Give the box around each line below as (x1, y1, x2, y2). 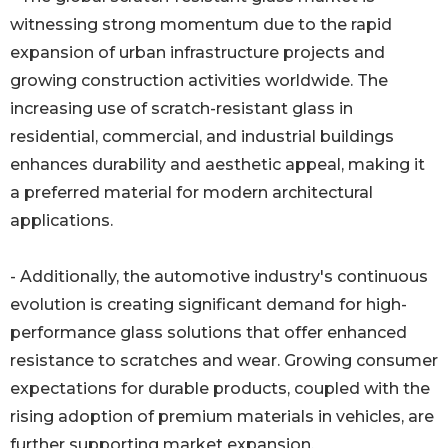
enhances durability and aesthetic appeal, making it (10, 155, 425, 175)
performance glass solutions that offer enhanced (10, 323, 407, 343)
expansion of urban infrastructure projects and (10, 43, 385, 63)
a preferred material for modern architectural (10, 183, 373, 203)
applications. (10, 211, 113, 231)
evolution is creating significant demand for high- (10, 295, 407, 315)
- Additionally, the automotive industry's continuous (10, 267, 428, 287)
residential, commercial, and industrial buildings (10, 127, 394, 147)
